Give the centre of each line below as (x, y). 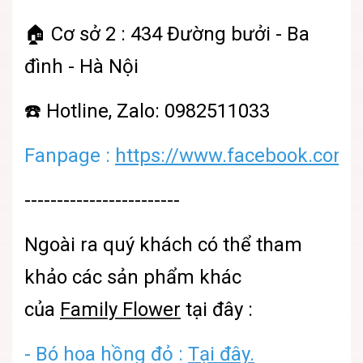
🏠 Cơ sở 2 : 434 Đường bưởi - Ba (167, 34)
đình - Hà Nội (81, 67)
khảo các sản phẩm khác (133, 278)
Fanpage (65, 156)
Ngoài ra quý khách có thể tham (163, 245)
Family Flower (120, 310)
